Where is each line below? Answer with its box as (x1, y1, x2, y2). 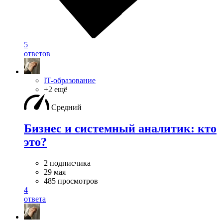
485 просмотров (44, 177, 98, 185)
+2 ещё (44, 85, 67, 94)
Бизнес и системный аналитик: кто (24, 122, 217, 135)
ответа (24, 195, 46, 203)
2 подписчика (44, 159, 91, 167)
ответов (24, 49, 50, 58)
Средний (51, 103, 82, 112)
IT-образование (44, 76, 96, 85)
